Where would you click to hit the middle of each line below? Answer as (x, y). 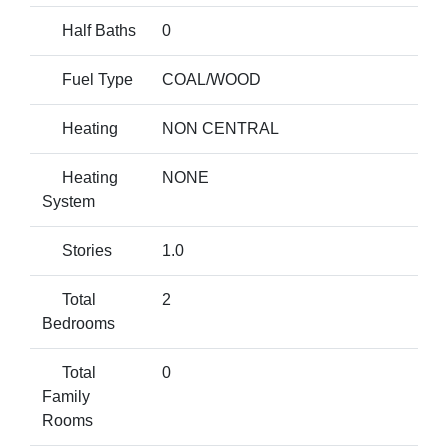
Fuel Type (87, 79)
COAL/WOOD (211, 79)
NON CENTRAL (220, 128)
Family (66, 396)
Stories (77, 250)
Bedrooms (78, 323)
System (68, 201)
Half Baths (89, 30)
